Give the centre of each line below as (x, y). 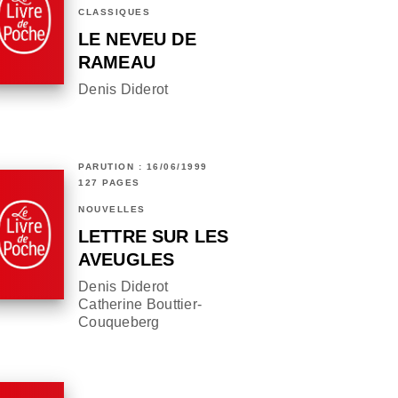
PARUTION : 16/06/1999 (143, 167)
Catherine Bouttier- (140, 305)
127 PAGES (109, 183)
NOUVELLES (112, 210)
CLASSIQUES (114, 12)
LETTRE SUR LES (154, 237)
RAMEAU (117, 63)
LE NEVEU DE (137, 40)
